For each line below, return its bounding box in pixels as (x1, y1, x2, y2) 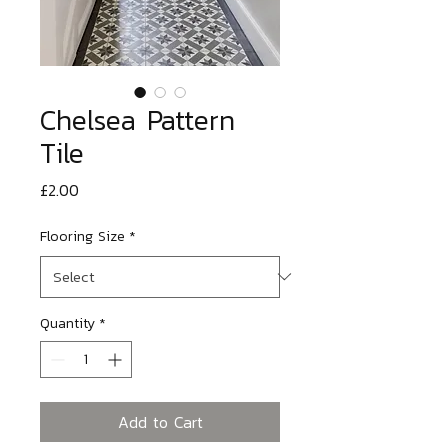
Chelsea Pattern (40, 98, 235, 141)
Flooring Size (40, 225, 125, 247)
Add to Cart (117, 409, 203, 434)
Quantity (40, 312, 95, 334)
